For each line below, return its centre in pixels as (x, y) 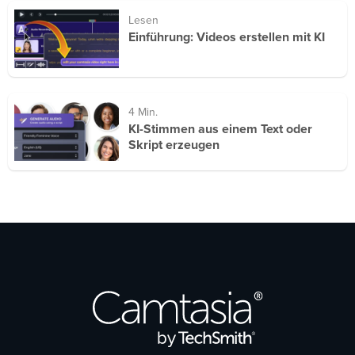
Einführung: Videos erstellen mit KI (226, 37)
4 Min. (143, 113)
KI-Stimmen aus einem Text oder (220, 129)
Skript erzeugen (174, 145)
